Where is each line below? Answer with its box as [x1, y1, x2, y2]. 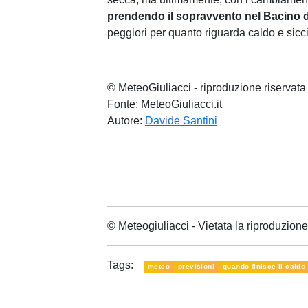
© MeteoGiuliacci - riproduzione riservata [107, 82, 306, 93]
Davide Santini [145, 115, 217, 126]
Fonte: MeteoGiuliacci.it [107, 98, 222, 110]
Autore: [107, 115, 145, 126]
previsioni [178, 263, 214, 270]
